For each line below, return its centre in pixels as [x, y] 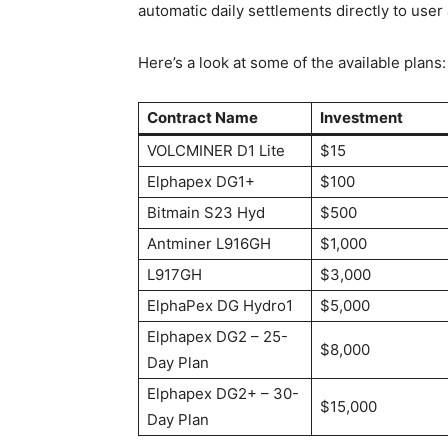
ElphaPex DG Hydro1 [220, 305]
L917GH [174, 274]
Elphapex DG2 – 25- [217, 336]
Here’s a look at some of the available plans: [292, 62]
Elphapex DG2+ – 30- [223, 393]
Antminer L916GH [209, 243]
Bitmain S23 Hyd [206, 212]
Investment [361, 117]
